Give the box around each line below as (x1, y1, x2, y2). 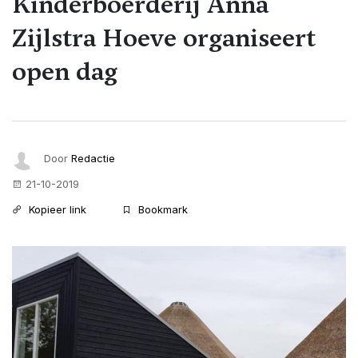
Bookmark (135, 202, 188, 216)
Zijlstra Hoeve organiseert (12, 21, 316, 54)
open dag (12, 54, 117, 88)
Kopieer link (26, 202, 86, 216)
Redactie (71, 151, 115, 165)
